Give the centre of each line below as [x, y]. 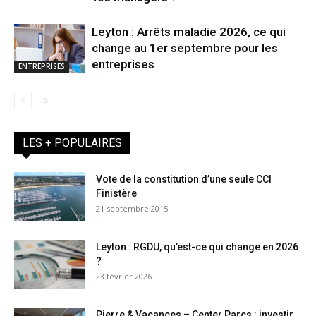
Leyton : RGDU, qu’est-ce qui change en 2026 [197, 247]
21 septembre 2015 [132, 209]
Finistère [116, 194]
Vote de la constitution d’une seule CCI [184, 180]
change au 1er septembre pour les [185, 48]
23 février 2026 [124, 276]
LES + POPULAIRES [72, 143]
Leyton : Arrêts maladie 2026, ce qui [189, 32]
